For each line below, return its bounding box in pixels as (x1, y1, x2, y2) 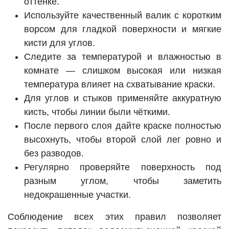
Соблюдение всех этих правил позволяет (8, 212, 221, 222)
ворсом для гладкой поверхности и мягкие (24, 24, 221, 35)
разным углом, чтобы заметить (24, 176, 221, 187)
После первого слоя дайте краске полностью (24, 121, 221, 131)
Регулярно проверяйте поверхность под (24, 162, 221, 173)
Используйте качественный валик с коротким (24, 10, 221, 21)
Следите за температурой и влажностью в (24, 52, 221, 62)
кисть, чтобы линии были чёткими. (24, 107, 170, 118)
